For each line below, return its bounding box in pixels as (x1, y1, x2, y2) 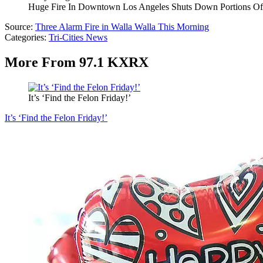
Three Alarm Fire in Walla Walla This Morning (35, 22, 209, 32)
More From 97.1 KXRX (5, 55, 149, 70)
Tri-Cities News (49, 32, 107, 43)
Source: (5, 22, 35, 32)
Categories (5, 32, 44, 43)
